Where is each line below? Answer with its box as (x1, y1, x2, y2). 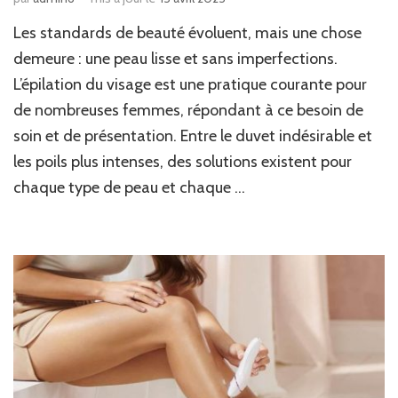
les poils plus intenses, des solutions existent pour (13, 152, 352, 172)
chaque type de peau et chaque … (13, 178, 245, 198)
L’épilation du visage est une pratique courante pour (13, 75, 367, 95)
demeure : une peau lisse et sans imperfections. (13, 49, 338, 69)
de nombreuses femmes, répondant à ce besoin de (13, 100, 363, 121)
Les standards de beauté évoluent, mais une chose (13, 23, 362, 44)
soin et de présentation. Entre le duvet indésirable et (13, 126, 372, 147)
